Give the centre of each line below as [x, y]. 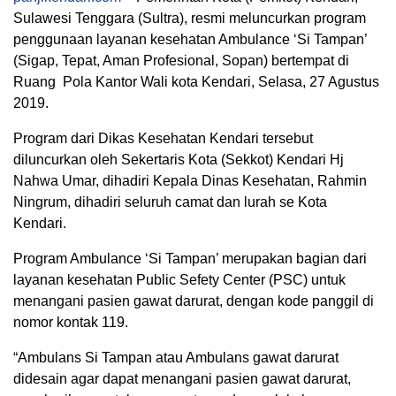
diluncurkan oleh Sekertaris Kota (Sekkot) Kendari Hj [179, 160]
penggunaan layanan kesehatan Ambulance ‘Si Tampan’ [192, 40]
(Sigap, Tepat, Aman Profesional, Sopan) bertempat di [181, 61]
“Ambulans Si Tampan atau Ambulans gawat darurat [176, 358]
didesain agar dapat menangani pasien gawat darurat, [182, 379]
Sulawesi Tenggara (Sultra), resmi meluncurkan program [190, 19]
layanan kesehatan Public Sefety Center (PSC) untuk [179, 280]
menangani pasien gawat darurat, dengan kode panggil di [194, 301]
